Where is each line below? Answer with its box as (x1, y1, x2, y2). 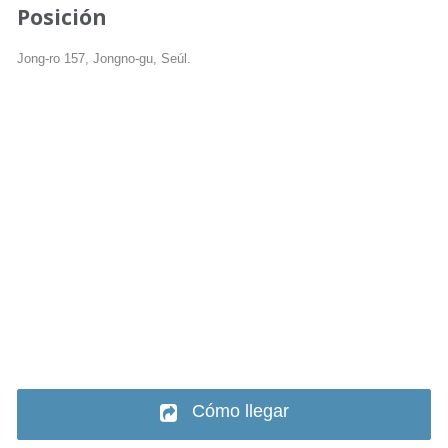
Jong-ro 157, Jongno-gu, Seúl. (17, 52, 191, 66)
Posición (17, 3, 107, 31)
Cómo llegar (191, 401, 289, 421)
